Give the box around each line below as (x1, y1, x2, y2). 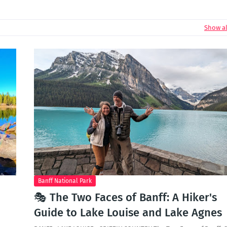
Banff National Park (37, 177, 92, 184)
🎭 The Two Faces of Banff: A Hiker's (33, 191, 217, 204)
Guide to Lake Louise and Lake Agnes (33, 206, 222, 219)
